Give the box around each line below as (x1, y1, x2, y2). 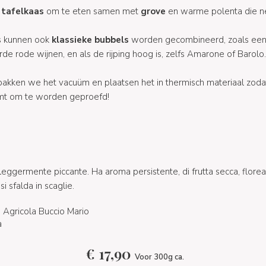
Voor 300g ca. (134, 251, 184, 262)
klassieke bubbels (51, 33, 129, 46)
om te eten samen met (43, 5, 141, 17)
